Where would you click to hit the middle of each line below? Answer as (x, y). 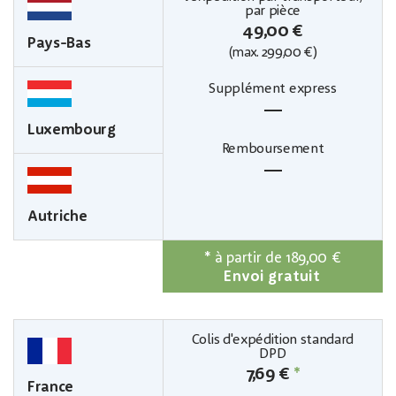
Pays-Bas (59, 43)
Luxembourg (72, 130)
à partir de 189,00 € (278, 258)
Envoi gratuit (272, 277)
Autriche (57, 217)
